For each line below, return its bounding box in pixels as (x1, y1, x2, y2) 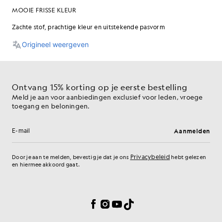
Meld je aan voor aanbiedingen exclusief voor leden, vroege (12, 93, 203, 101)
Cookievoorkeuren (11, 179, 65, 187)
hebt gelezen (169, 154, 206, 161)
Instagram (99, 198, 138, 208)
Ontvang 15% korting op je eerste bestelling (12, 82, 188, 92)
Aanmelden (174, 126, 210, 135)
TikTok (122, 198, 148, 208)
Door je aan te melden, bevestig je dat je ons (12, 154, 130, 161)
